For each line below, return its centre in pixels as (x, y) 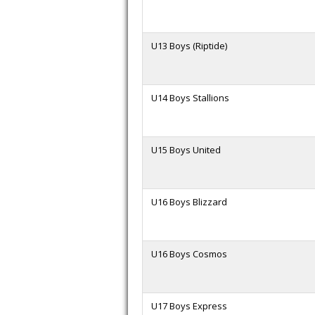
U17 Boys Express (189, 306)
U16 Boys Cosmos (189, 254)
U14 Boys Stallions (190, 98)
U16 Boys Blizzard (189, 202)
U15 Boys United (186, 150)
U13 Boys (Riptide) (189, 46)
